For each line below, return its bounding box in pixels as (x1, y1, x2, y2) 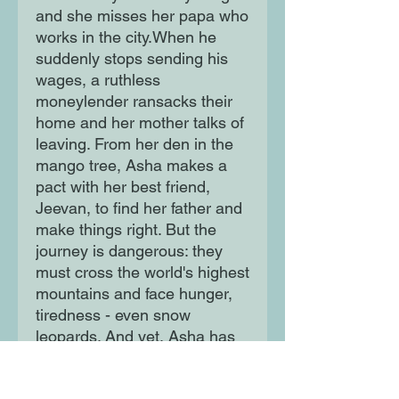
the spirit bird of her (36, 370, 173, 389)
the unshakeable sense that (36, 348, 232, 368)
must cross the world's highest (36, 263, 249, 282)
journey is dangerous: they (36, 241, 223, 261)
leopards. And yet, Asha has (36, 327, 235, 346)
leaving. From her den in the (36, 134, 233, 154)
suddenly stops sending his (36, 49, 228, 69)
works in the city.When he (36, 28, 216, 47)
